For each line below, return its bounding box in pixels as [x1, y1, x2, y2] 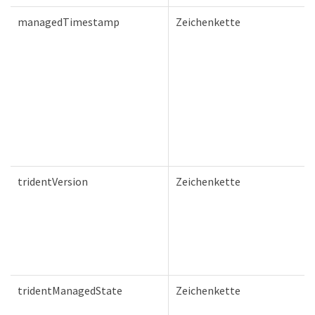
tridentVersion [18, 174, 88, 188]
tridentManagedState [18, 283, 122, 297]
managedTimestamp [18, 14, 120, 29]
